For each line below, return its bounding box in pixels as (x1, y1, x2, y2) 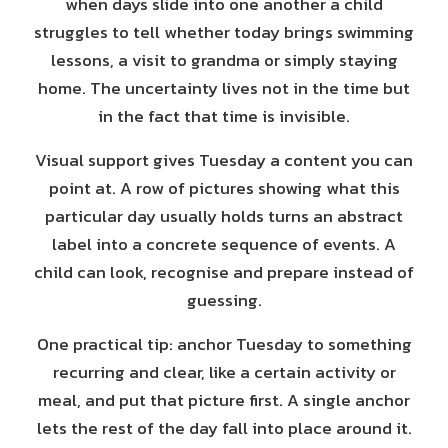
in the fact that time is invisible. (98, 103, 350, 129)
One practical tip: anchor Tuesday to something (36, 331, 412, 357)
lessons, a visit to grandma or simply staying (50, 47, 398, 73)
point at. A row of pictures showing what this (48, 175, 400, 201)
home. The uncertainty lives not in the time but (38, 75, 410, 101)
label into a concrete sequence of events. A (52, 231, 396, 257)
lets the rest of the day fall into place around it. (36, 415, 412, 441)
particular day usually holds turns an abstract (45, 203, 403, 229)
